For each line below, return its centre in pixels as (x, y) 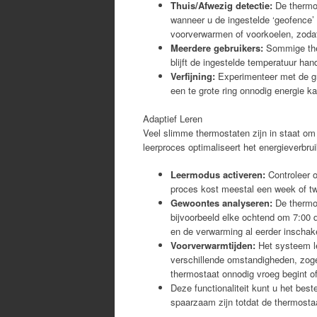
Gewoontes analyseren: (221, 203)
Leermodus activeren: (218, 174)
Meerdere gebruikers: (217, 47)
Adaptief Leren (173, 118)
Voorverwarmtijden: (213, 245)
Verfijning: (193, 76)
